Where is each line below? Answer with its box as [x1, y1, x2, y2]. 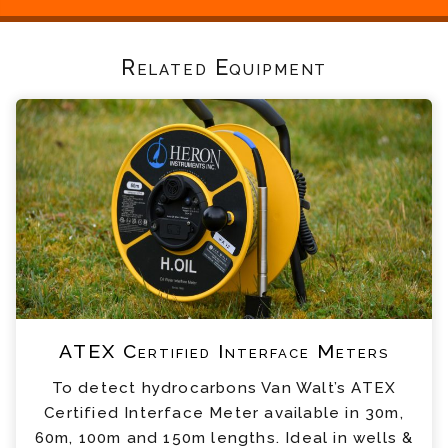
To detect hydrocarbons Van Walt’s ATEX [51, 378, 397, 397]
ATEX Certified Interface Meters [59, 340, 389, 363]
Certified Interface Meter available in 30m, [44, 403, 404, 422]
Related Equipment [120, 54, 328, 80]
